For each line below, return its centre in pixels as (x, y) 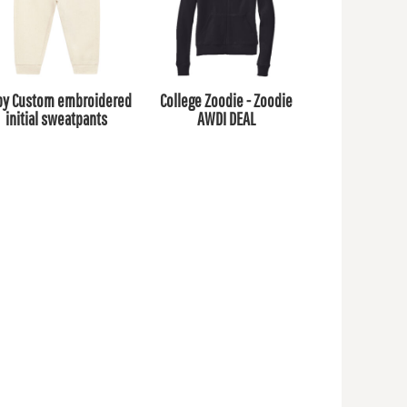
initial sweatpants (57, 119)
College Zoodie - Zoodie (226, 101)
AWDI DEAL (226, 119)
